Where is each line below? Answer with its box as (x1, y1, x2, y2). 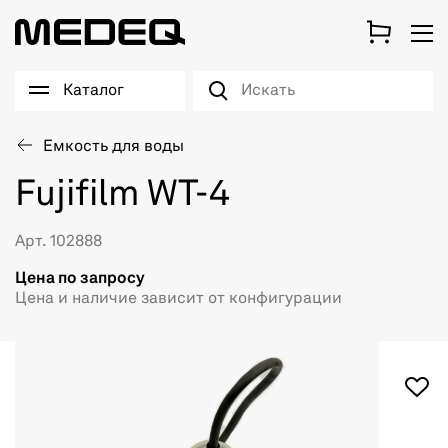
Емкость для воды (43, 139, 184, 155)
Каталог (63, 83, 124, 99)
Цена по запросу (15, 271, 145, 287)
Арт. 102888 (15, 234, 102, 250)
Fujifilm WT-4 (15, 178, 230, 214)
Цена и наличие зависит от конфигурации (15, 291, 342, 307)
